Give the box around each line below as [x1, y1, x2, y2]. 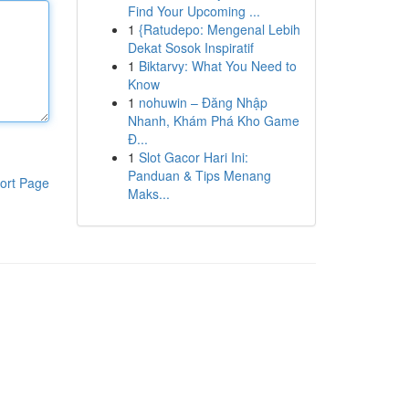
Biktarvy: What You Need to [138, 57, 297, 75]
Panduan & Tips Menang [127, 166, 271, 184]
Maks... [127, 184, 170, 203]
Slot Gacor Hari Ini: [138, 148, 248, 166]
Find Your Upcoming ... [127, 2, 260, 20]
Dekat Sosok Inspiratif [127, 38, 254, 57]
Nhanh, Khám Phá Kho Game [127, 111, 299, 130]
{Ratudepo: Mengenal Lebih [138, 20, 300, 38]
